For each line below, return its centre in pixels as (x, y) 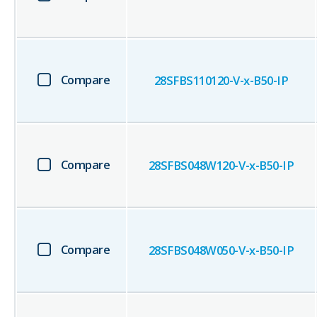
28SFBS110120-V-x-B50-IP (221, 81)
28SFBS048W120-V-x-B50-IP (221, 166)
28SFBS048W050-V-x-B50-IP (221, 250)
